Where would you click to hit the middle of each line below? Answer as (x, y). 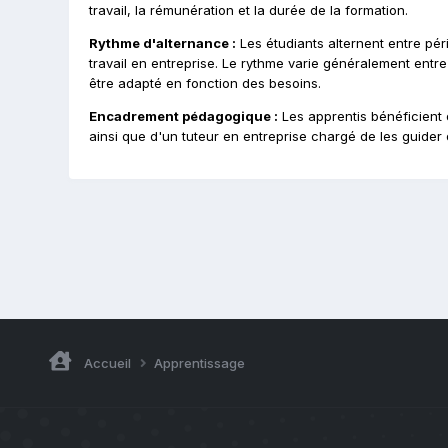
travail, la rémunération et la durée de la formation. (248, 10)
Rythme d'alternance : (162, 43)
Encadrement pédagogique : (183, 116)
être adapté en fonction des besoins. (204, 83)
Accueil (107, 363)
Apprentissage (199, 363)
